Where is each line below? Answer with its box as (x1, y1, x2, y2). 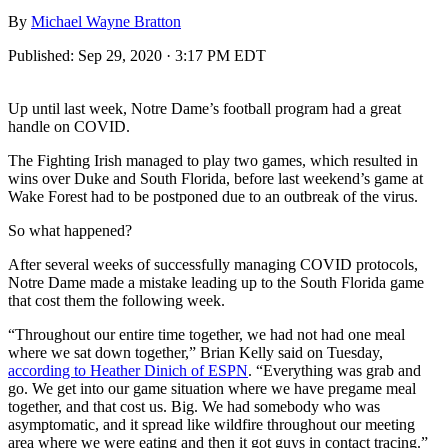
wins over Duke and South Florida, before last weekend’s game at (8, 169, 423, 187)
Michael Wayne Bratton (31, 12, 181, 30)
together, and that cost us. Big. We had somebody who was (8, 397, 380, 415)
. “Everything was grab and (248, 361, 421, 379)
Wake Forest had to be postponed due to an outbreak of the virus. (8, 187, 418, 205)
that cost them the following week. (8, 291, 225, 309)
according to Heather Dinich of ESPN (8, 361, 248, 379)
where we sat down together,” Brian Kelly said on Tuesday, (8, 343, 383, 361)
